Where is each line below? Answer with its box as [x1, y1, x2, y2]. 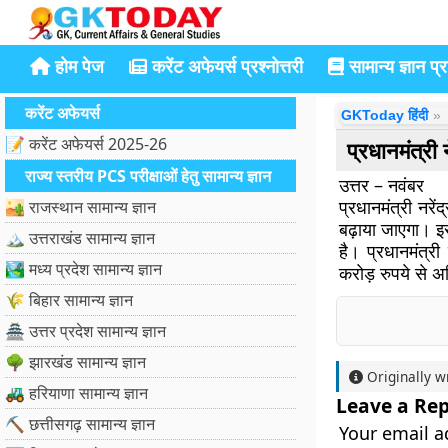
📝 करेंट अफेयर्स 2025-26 [5, 133, 167, 155]
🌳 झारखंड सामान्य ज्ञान [5, 351, 146, 373]
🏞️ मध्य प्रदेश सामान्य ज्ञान [5, 258, 162, 280]
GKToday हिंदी [340, 107, 428, 123]
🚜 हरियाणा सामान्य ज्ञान [5, 382, 148, 404]
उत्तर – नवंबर [338, 173, 424, 197]
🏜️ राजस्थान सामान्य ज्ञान [5, 196, 156, 218]
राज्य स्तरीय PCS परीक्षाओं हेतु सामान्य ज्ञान [25, 165, 271, 187]
